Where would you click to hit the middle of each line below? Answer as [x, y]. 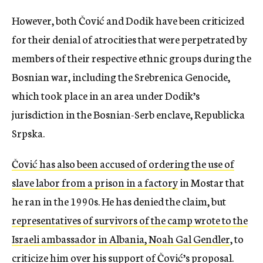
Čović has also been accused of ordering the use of [123, 163]
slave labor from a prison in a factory [95, 182]
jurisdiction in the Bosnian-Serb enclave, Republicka [128, 114]
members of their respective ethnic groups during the [131, 58]
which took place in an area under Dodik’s [106, 95]
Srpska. [28, 133]
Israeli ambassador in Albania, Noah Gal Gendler [121, 239]
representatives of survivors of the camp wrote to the [130, 220]
